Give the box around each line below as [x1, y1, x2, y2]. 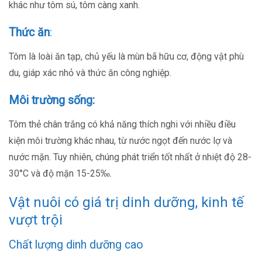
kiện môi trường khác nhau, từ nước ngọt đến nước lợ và [9, 135, 232, 146]
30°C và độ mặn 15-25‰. [9, 167, 112, 179]
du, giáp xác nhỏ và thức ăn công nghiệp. [9, 67, 171, 78]
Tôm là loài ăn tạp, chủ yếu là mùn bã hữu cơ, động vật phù [9, 50, 244, 62]
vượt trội [9, 211, 63, 228]
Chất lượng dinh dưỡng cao [9, 237, 143, 251]
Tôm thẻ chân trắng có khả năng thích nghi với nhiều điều [9, 118, 236, 130]
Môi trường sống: [9, 93, 95, 107]
